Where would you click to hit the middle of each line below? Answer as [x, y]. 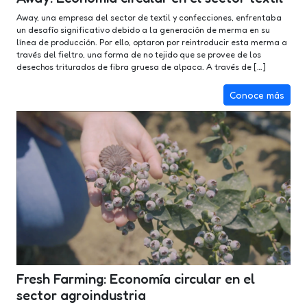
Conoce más [257, 95]
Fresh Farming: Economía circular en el [136, 279]
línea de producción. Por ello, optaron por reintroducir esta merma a [152, 42]
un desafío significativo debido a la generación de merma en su [143, 30]
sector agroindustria [81, 296]
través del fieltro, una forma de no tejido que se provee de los [139, 55]
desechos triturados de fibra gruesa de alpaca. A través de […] [141, 67]
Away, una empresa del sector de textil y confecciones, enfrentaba [149, 18]
